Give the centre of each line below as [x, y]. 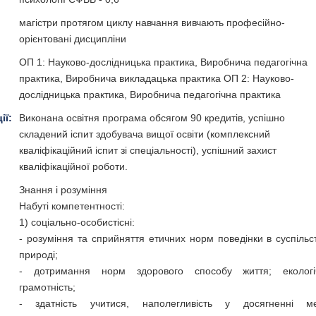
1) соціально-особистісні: [77, 222]
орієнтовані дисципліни [72, 39]
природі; [38, 255]
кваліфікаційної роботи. [73, 166]
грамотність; [47, 287]
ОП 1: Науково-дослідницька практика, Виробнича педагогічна [163, 62]
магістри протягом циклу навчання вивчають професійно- [152, 23]
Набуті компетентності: [72, 206]
